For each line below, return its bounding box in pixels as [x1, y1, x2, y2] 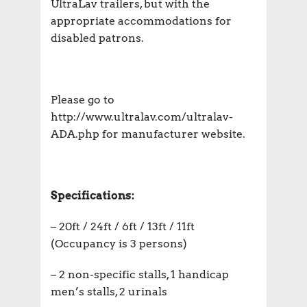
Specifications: [51, 188, 134, 202]
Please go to [51, 93, 114, 106]
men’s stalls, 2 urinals [51, 284, 167, 298]
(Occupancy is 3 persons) [51, 236, 187, 250]
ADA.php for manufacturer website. [51, 127, 245, 140]
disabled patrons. [51, 31, 144, 45]
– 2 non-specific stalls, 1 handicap [51, 267, 229, 281]
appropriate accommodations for [51, 14, 232, 27]
